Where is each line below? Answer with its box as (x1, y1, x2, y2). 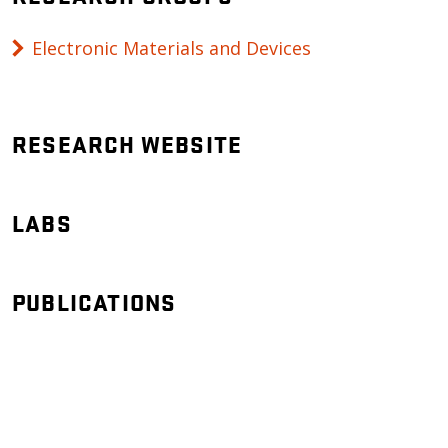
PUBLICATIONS (12, 285, 177, 318)
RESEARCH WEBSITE (12, 127, 243, 160)
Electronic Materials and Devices (32, 36, 311, 60)
